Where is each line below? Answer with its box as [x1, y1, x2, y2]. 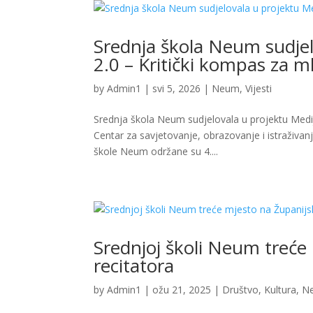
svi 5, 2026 [152, 82, 201, 96]
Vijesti [245, 82, 272, 96]
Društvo [222, 283, 259, 297]
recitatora [94, 253, 175, 279]
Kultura [264, 283, 297, 297]
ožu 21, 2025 [152, 283, 212, 297]
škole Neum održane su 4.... [94, 145, 219, 159]
